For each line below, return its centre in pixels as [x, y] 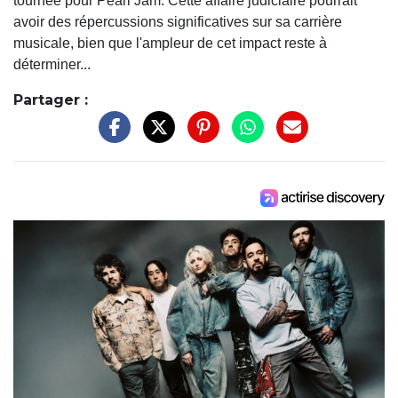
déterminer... [52, 64]
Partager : [51, 99]
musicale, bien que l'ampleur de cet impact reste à [170, 43]
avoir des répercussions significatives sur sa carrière [178, 21]
